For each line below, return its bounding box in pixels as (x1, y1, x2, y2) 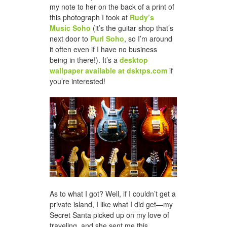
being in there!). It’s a (50, 55, 120, 65)
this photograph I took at (50, 12, 130, 23)
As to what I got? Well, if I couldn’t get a (50, 188, 176, 199)
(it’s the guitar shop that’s (91, 23, 173, 33)
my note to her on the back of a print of (50, 2, 174, 12)
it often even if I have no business (50, 44, 157, 55)
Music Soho (50, 23, 91, 33)
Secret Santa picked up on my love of (50, 209, 169, 220)
